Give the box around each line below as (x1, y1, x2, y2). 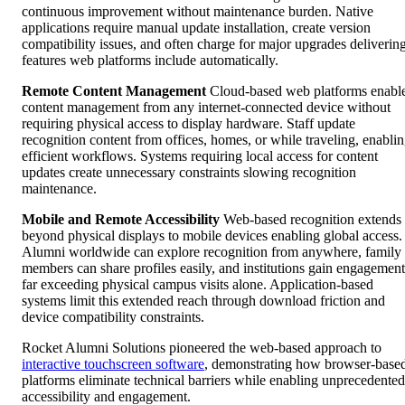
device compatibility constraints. (22, 308, 204, 325)
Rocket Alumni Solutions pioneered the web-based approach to (22, 339, 381, 355)
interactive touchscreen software (22, 355, 204, 372)
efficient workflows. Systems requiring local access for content (22, 147, 378, 164)
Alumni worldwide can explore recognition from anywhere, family (22, 243, 401, 259)
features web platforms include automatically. (22, 52, 278, 68)
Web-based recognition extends (220, 211, 401, 227)
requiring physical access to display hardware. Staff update (22, 115, 355, 131)
